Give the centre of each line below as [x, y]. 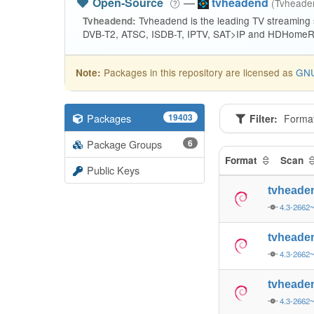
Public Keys [113, 170]
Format [243, 160]
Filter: [263, 118]
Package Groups [124, 144]
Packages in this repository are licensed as [198, 72]
